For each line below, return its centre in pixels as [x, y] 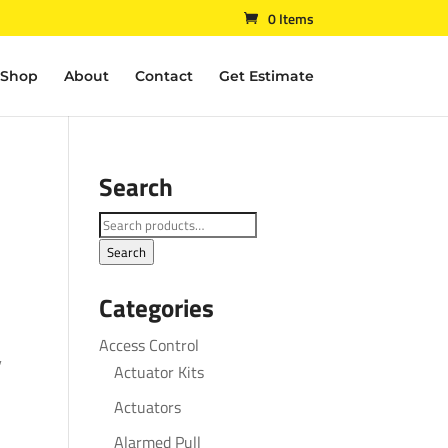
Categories [156, 308]
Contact [163, 76]
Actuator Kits [158, 372]
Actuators [147, 407]
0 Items [290, 18]
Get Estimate [266, 76]
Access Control [148, 345]
